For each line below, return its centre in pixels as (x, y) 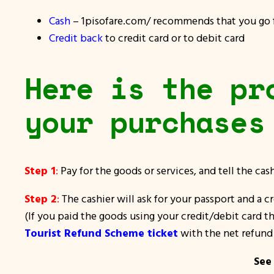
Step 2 (41, 199)
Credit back (76, 37)
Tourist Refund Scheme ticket (101, 233)
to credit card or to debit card (174, 37)
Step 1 (40, 171)
